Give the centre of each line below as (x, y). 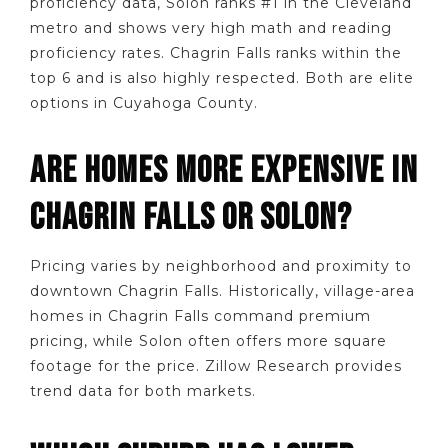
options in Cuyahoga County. (144, 102)
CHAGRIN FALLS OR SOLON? (191, 217)
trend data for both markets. (143, 390)
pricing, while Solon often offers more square (208, 340)
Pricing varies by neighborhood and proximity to (221, 265)
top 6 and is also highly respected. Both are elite (222, 77)
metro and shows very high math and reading (211, 27)
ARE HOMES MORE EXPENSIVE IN (224, 170)
